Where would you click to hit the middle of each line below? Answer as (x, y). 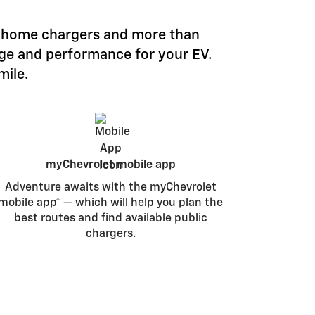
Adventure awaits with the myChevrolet (110, 188)
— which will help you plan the (142, 204)
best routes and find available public (110, 219)
